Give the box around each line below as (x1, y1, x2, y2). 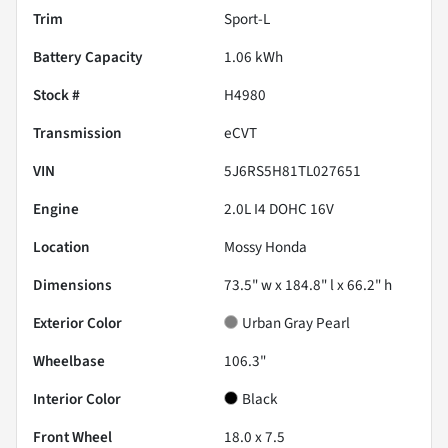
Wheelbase (33, 349, 105, 372)
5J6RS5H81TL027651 (224, 159, 361, 182)
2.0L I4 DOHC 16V (224, 197, 334, 220)
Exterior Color (33, 311, 122, 334)
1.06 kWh (224, 45, 283, 68)
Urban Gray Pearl (242, 311, 350, 334)
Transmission (33, 121, 122, 144)
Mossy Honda (224, 235, 307, 258)
